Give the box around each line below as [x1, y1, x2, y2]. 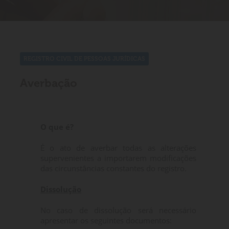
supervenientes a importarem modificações [40, 153, 196, 163]
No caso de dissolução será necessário [40, 205, 196, 215]
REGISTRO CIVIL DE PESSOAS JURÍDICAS [24, 55, 145, 62]
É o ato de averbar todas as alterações [40, 143, 196, 153]
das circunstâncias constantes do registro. [40, 163, 187, 173]
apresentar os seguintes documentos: [40, 215, 172, 225]
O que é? [40, 122, 74, 132]
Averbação [20, 76, 77, 90]
